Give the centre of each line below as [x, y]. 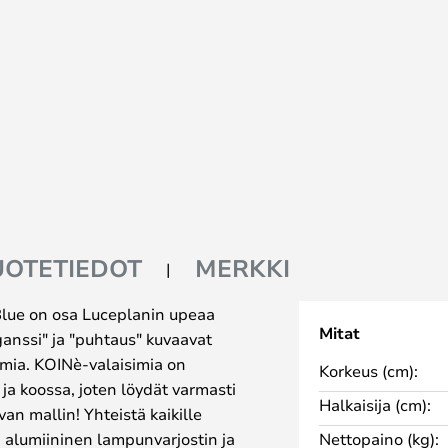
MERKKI [242, 268]
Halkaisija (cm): [374, 405]
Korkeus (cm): [368, 371]
